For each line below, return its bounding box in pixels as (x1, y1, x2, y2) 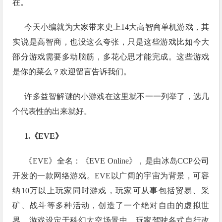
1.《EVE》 (24, 132, 63, 140)
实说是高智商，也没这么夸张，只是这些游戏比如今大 (12, 38, 210, 46)
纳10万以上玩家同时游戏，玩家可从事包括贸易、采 (12, 186, 210, 195)
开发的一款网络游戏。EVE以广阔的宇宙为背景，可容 (12, 171, 210, 180)
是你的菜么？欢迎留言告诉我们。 (12, 67, 132, 76)
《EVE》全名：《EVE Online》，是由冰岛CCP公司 (24, 157, 210, 165)
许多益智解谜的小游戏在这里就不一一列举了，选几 (24, 92, 210, 101)
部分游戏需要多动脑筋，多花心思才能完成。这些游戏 (12, 53, 210, 61)
